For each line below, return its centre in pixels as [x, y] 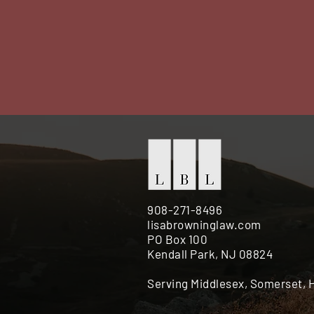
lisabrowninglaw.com [204, 224]
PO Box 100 [179, 239]
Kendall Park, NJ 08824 [210, 254]
